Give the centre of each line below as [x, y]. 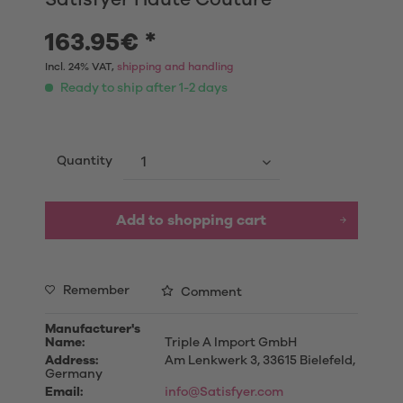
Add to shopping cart [191, 220]
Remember [96, 291]
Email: [64, 392]
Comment [210, 292]
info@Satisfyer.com [224, 392]
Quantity [84, 161]
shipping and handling [175, 67]
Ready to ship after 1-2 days [143, 88]
